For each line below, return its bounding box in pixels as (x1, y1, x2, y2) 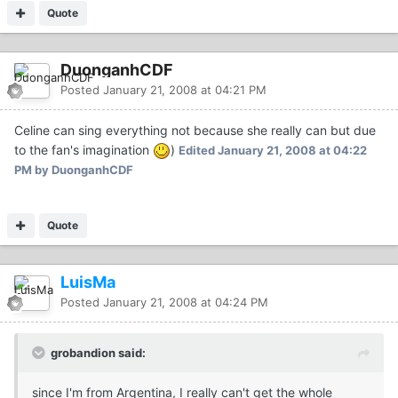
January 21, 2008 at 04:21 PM (103, 82, 267, 97)
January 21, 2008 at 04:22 (218, 142, 367, 157)
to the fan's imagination (14, 141, 153, 157)
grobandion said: (51, 346, 146, 361)
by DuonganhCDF (32, 163, 133, 178)
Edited (179, 142, 218, 157)
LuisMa (60, 273, 115, 292)
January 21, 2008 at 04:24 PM (103, 295, 268, 310)
